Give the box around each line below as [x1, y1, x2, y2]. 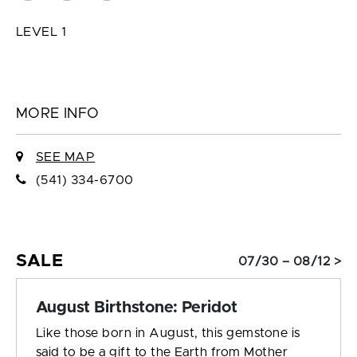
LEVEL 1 [16, 25, 67, 39]
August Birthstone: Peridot [36, 300, 237, 316]
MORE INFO [16, 107, 100, 122]
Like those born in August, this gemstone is [36, 327, 300, 340]
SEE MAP [35, 151, 96, 164]
